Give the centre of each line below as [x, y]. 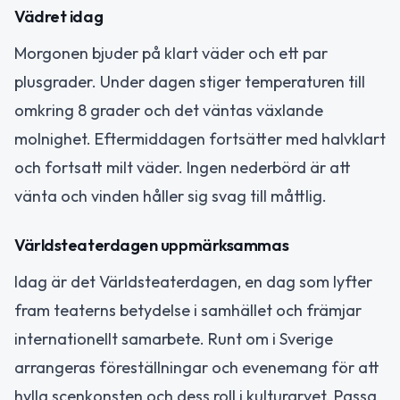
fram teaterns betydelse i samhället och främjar [188, 310]
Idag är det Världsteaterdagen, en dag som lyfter [193, 281]
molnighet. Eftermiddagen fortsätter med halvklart [200, 139]
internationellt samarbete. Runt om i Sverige [174, 338]
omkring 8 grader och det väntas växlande [169, 111]
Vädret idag [59, 17]
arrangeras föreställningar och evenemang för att [197, 367]
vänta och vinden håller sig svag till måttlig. [171, 196]
